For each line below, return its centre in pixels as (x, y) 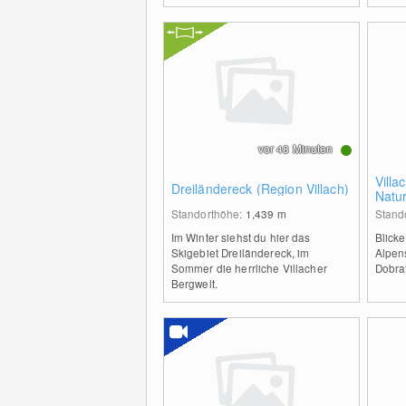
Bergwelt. (194, 283)
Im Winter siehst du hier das (241, 237)
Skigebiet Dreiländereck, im (240, 252)
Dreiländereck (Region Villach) (260, 188)
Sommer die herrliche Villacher (249, 268)
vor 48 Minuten (295, 148)
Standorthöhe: (208, 213)
